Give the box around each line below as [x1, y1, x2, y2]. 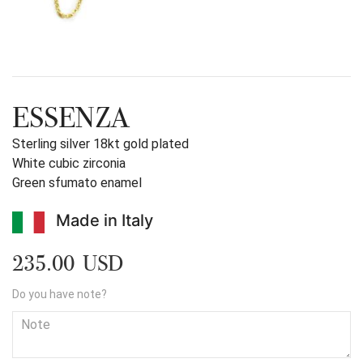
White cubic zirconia [12, 156, 126, 171]
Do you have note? [12, 288, 107, 301]
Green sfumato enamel [12, 175, 142, 190]
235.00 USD [12, 250, 123, 277]
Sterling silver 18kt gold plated [12, 136, 189, 152]
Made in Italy [56, 211, 153, 230]
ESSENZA [12, 100, 129, 135]
